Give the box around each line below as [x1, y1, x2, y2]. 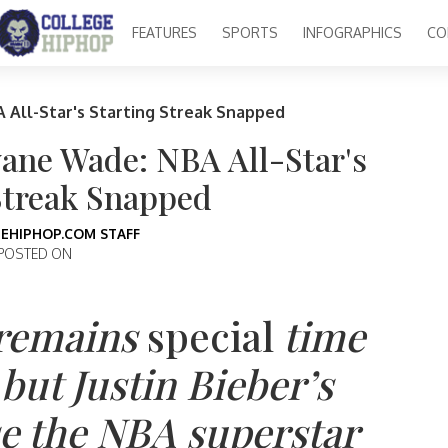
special [147, 309, 274, 362]
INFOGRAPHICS [302, 24, 402, 42]
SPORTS [221, 24, 278, 42]
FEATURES [131, 24, 197, 42]
